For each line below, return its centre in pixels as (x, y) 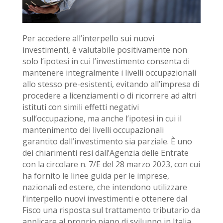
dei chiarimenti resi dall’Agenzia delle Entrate (105, 153)
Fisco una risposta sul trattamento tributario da (111, 210)
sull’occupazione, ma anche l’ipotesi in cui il (102, 118)
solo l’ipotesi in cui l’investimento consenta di (106, 61)
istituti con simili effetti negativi (80, 107)
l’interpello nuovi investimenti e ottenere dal (105, 198)
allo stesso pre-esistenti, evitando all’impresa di (111, 84)
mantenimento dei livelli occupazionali (93, 130)
